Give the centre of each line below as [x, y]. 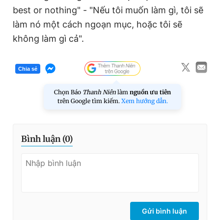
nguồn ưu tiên [150, 92]
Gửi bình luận [165, 211]
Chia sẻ [28, 69]
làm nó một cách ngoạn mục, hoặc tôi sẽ [97, 25]
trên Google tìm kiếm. [89, 101]
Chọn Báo [68, 92]
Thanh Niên [99, 92]
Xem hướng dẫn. [144, 101]
